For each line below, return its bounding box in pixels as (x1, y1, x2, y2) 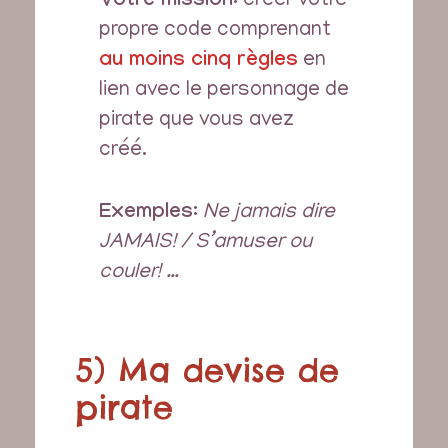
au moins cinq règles (98, 50, 298, 75)
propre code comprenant (98, 20, 331, 44)
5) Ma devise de (75, 350, 339, 392)
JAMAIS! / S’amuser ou (98, 231, 312, 255)
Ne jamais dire (202, 201, 335, 225)
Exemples (98, 201, 193, 226)
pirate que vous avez (98, 110, 294, 134)
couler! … (98, 261, 179, 285)
